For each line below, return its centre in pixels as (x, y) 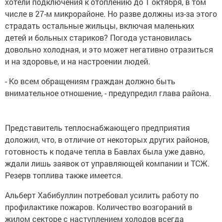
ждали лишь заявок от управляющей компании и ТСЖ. (107, 164)
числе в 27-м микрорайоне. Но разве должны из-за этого (111, 14)
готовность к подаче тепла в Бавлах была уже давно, (105, 152)
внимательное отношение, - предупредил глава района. (108, 93)
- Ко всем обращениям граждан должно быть (90, 81)
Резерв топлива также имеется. (64, 175)
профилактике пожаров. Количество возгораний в (99, 207)
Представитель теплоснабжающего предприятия (97, 128)
